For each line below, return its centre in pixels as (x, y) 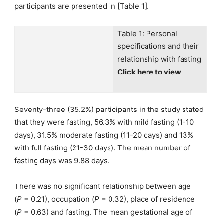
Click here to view (149, 72)
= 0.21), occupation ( (58, 199)
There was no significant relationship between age (103, 186)
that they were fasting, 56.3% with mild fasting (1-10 (104, 122)
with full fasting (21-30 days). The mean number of (102, 148)
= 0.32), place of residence (147, 199)
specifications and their (158, 46)
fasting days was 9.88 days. (62, 161)
